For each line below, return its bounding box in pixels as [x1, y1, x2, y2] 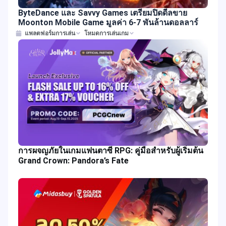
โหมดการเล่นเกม [84, 30, 129, 37]
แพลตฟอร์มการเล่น [25, 30, 75, 37]
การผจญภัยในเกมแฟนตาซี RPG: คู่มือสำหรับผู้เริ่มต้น [18, 146, 203, 156]
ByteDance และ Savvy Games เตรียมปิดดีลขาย [18, 8, 187, 18]
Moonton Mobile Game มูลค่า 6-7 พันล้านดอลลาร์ [18, 18, 198, 27]
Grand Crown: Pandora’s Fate [18, 156, 129, 166]
